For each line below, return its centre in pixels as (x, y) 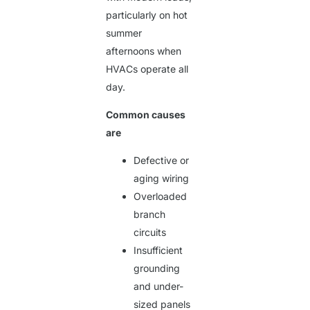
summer (124, 33)
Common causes (146, 115)
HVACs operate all (147, 69)
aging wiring (162, 179)
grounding (157, 268)
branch (150, 215)
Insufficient (158, 250)
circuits (150, 232)
